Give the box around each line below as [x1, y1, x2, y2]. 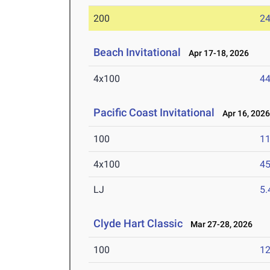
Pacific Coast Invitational [93, 106, 218, 119]
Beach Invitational [93, 46, 184, 59]
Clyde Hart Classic [93, 217, 183, 230]
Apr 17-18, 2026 [183, 48, 250, 58]
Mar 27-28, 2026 [185, 219, 253, 230]
